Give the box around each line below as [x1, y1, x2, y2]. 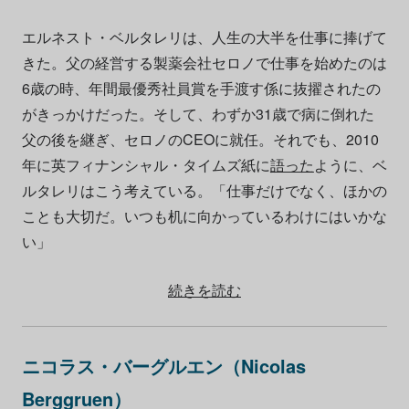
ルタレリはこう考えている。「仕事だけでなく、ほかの [21, 179, 387, 201]
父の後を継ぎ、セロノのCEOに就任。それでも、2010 [21, 128, 379, 150]
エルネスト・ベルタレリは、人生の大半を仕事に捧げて [21, 26, 387, 47]
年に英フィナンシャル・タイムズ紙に [21, 153, 270, 175]
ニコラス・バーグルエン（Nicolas [21, 351, 306, 379]
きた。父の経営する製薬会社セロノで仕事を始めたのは [21, 51, 387, 73]
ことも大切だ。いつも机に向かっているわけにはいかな [21, 204, 387, 226]
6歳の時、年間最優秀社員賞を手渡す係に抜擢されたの [21, 77, 381, 99]
